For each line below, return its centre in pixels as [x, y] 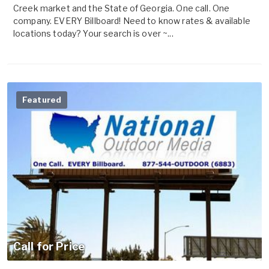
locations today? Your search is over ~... [93, 34]
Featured [42, 100]
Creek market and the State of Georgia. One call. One [122, 8]
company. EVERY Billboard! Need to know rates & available [132, 21]
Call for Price [49, 247]
